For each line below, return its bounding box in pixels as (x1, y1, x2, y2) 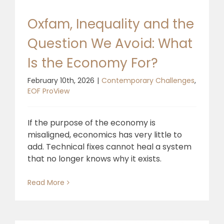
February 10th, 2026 (27, 75, 94, 85)
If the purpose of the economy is (27, 116, 155, 128)
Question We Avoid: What (27, 34, 192, 52)
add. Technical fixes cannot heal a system (27, 140, 191, 152)
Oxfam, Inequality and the (27, 14, 194, 33)
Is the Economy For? (27, 53, 158, 72)
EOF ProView (27, 85, 69, 96)
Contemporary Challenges (101, 75, 194, 85)
